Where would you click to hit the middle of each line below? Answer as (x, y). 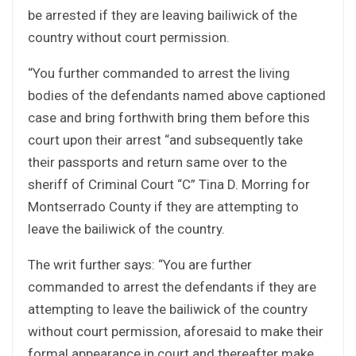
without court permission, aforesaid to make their (176, 331)
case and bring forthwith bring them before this (169, 117)
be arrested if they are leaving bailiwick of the (163, 15)
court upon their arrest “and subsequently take (165, 139)
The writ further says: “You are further (140, 264)
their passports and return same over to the (157, 162)
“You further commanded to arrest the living (159, 73)
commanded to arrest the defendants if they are (172, 286)
